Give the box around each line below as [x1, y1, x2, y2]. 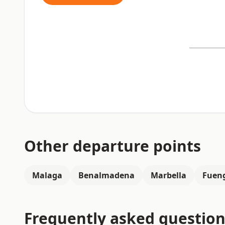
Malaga [32, 170, 62, 181]
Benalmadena [78, 170, 135, 181]
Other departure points [24, 136, 201, 156]
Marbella [151, 170, 186, 181]
